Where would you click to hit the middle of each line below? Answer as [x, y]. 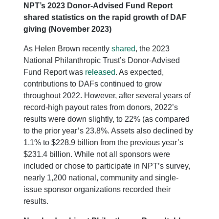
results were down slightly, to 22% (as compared [107, 119]
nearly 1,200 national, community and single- [101, 177]
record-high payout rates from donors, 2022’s [101, 107]
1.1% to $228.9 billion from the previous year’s [103, 142]
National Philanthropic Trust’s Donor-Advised [102, 60]
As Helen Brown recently [67, 48]
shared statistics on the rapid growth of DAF [105, 17]
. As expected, [140, 72]
